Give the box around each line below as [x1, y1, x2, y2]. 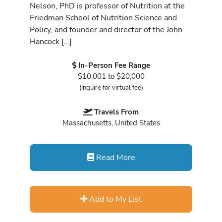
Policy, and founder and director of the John [30, 24, 182, 36]
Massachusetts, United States [62, 118, 160, 128]
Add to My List [87, 193, 142, 205]
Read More [94, 151, 135, 163]
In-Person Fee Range [78, 60, 150, 70]
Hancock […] [30, 36, 72, 48]
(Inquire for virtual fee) [79, 83, 143, 92]
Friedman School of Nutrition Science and [30, 12, 177, 24]
